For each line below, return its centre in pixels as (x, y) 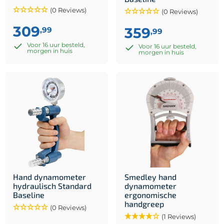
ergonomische (150, 194)
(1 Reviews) (179, 216)
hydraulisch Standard (52, 185)
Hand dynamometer (49, 176)
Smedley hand (150, 176)
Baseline (29, 194)
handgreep (144, 203)
